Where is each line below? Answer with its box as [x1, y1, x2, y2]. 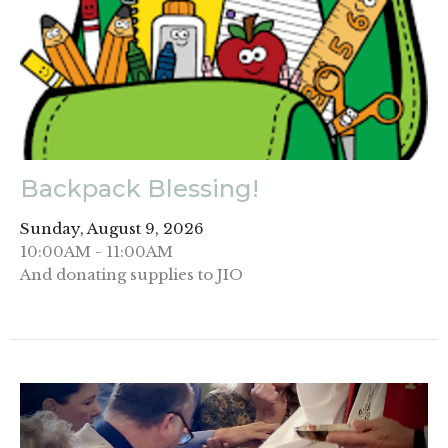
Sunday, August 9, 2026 [20, 219, 204, 239]
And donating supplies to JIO [20, 265, 243, 285]
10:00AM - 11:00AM [20, 242, 173, 262]
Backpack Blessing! [20, 174, 259, 204]
